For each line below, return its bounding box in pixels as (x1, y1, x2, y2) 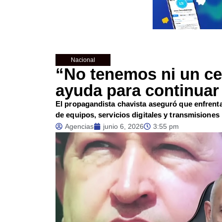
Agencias (65, 122, 94, 130)
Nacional (70, 56, 95, 63)
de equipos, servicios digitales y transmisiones (55, 111, 220, 119)
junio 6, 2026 (103, 122, 144, 130)
